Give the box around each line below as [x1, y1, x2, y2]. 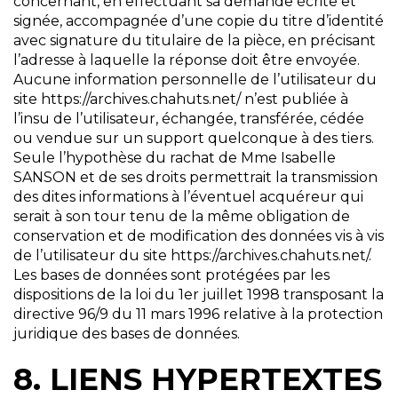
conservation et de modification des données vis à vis [13, 227, 384, 245]
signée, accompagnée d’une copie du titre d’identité [13, 12, 384, 30]
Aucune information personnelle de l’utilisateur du [13, 71, 377, 89]
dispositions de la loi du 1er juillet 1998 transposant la [13, 286, 384, 304]
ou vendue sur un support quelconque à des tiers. [13, 130, 374, 147]
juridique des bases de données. [13, 325, 240, 343]
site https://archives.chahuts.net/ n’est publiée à [13, 91, 348, 108]
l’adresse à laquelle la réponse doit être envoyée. [13, 52, 360, 69]
